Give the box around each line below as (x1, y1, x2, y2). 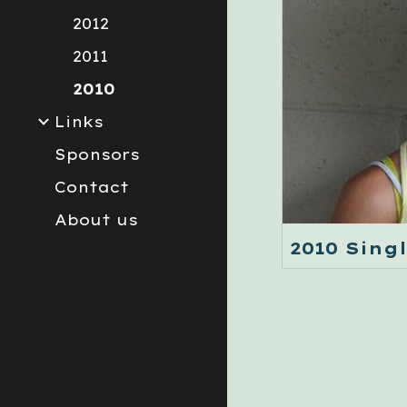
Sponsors (55, 145, 140, 164)
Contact (55, 178, 129, 196)
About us (55, 211, 138, 229)
